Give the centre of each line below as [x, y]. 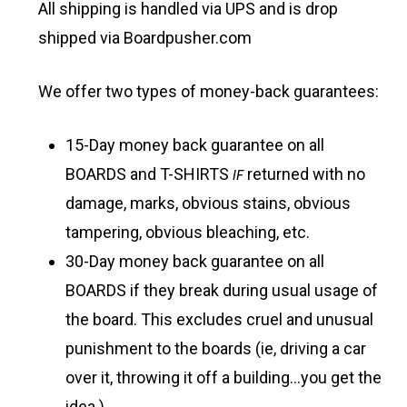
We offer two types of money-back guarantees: [208, 92]
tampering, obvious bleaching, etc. [187, 233]
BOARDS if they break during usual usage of [221, 291]
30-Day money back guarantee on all [194, 262]
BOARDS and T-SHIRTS [149, 174]
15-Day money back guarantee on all [194, 145]
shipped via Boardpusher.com [144, 38]
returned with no [304, 174]
